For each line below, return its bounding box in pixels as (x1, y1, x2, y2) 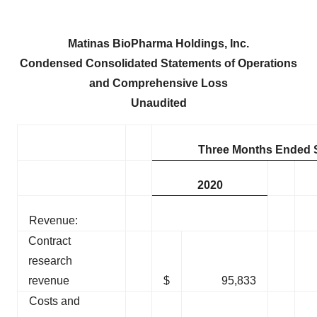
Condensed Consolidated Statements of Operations (20, 57, 297, 70)
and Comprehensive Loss (89, 77, 228, 90)
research (28, 255, 72, 267)
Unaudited (130, 97, 187, 110)
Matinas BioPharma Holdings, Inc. (68, 38, 249, 50)
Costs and (29, 295, 80, 308)
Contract (28, 235, 71, 248)
